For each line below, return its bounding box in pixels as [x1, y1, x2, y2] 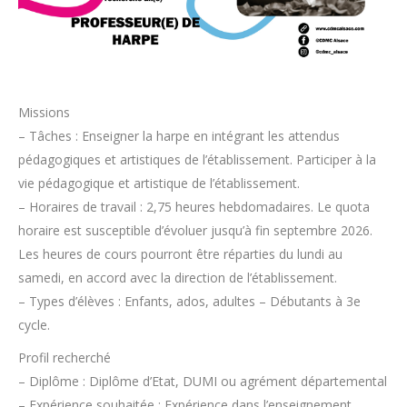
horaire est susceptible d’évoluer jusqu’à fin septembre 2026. [18, 222, 372, 240]
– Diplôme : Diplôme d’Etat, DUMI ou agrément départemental [18, 372, 387, 391]
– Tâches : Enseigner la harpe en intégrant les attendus [18, 127, 340, 145]
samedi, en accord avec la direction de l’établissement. [18, 269, 337, 287]
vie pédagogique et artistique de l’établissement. [18, 174, 300, 193]
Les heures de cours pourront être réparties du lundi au [18, 245, 342, 263]
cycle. [18, 316, 50, 334]
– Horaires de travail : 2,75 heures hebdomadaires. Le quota [18, 198, 370, 216]
